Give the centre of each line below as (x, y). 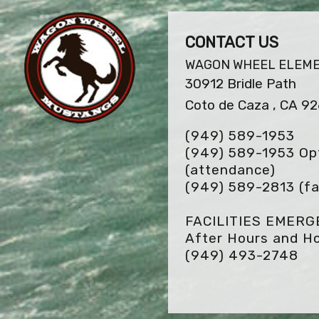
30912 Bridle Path (241, 84)
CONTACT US (232, 43)
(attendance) (230, 170)
